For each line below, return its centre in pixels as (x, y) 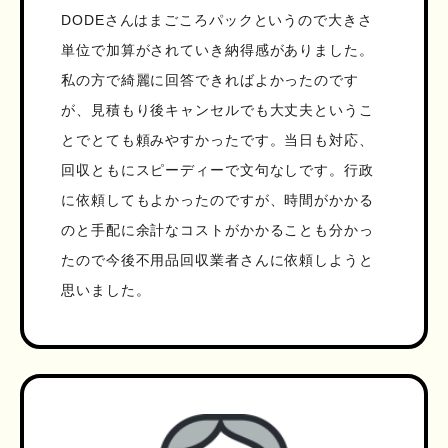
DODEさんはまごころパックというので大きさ (217, 20)
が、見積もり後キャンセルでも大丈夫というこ (217, 110)
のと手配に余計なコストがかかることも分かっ (217, 230)
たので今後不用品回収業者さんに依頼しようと (217, 260)
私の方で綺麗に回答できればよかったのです (210, 80)
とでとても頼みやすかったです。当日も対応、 (217, 140)
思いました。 (106, 290)
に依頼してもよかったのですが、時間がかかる (217, 200)
